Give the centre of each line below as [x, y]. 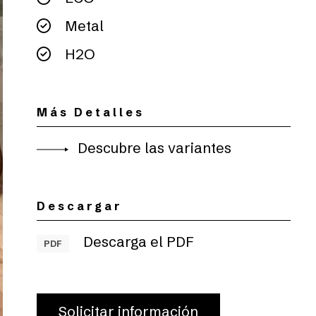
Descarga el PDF [137, 242]
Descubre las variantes [153, 148]
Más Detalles [91, 112]
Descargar [79, 206]
